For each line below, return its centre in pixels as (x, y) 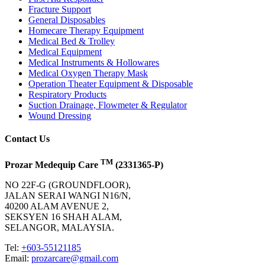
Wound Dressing (60, 115)
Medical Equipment (65, 51)
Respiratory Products (67, 94)
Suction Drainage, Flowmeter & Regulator (108, 105)
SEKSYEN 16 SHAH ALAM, (63, 216)
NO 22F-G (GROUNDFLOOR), (68, 185)
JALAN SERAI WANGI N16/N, (68, 195)
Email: (18, 258)
